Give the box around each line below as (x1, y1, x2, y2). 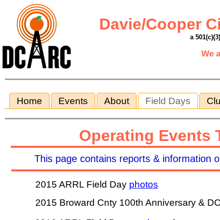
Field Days (145, 96, 191, 106)
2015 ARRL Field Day (35, 179, 129, 190)
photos (129, 179, 158, 190)
